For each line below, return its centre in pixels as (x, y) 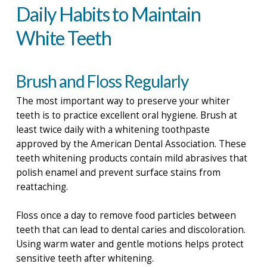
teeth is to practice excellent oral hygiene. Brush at (126, 116)
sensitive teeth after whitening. (85, 258)
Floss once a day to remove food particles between (126, 215)
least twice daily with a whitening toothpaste (113, 130)
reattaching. (42, 187)
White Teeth (63, 38)
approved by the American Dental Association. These (131, 144)
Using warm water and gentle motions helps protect (130, 244)
